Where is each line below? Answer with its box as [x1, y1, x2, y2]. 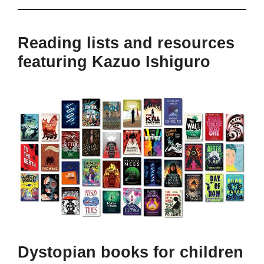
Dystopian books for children [18, 243, 243, 262]
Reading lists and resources [18, 34, 235, 52]
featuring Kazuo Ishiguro [18, 53, 210, 71]
